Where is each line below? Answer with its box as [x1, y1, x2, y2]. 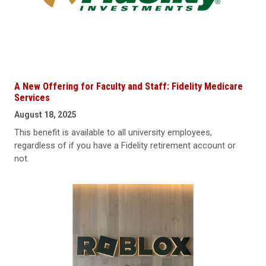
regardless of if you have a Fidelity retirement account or [14, 140, 236, 151]
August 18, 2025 [14, 109, 77, 119]
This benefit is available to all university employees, [14, 126, 212, 138]
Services [14, 91, 50, 103]
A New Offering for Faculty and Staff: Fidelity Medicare [14, 80, 243, 92]
